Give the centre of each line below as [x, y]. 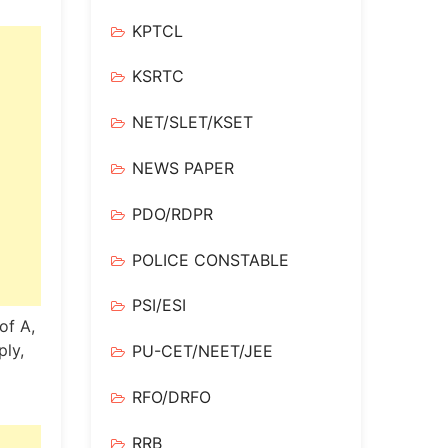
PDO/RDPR [172, 213]
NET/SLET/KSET [192, 122]
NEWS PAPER [183, 167]
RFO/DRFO [171, 396]
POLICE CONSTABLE [210, 259]
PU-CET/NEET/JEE [202, 351]
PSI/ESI [159, 305]
